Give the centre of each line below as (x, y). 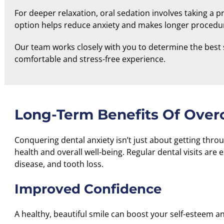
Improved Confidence (88, 189)
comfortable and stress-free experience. (90, 59)
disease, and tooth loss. (59, 164)
